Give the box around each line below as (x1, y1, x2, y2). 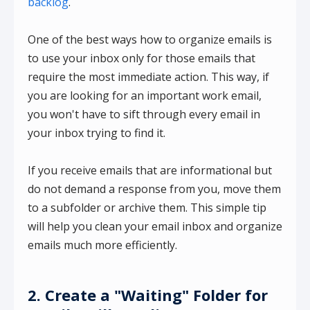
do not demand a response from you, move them (28, 181, 281, 197)
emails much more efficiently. (28, 237, 177, 253)
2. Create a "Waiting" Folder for (28, 284, 268, 306)
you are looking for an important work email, (28, 88, 262, 104)
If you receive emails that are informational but (28, 163, 272, 179)
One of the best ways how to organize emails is (28, 32, 272, 48)
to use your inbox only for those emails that (28, 51, 255, 66)
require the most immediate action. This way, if (28, 69, 269, 85)
